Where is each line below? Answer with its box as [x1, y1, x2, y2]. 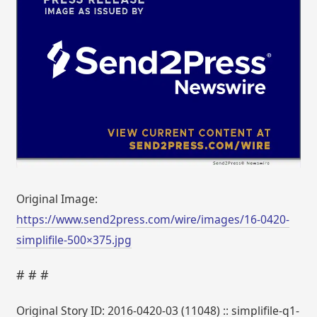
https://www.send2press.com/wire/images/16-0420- [16, 211, 290, 227]
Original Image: [16, 190, 98, 207]
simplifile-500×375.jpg [16, 231, 132, 248]
